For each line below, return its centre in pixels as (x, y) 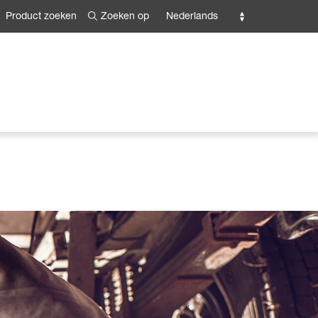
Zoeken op (125, 17)
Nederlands (192, 17)
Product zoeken (41, 17)
